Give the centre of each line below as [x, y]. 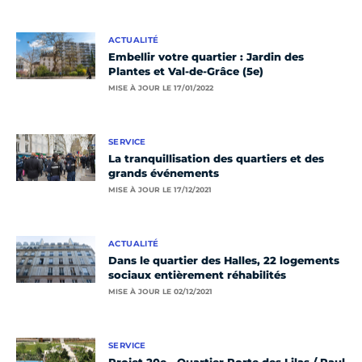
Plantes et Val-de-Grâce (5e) [186, 72]
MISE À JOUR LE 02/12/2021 [160, 292]
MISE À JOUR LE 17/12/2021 [160, 190]
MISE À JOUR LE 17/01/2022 [161, 88]
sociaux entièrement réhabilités [197, 275]
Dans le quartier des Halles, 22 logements [224, 261]
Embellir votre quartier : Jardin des [206, 57]
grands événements [164, 173]
